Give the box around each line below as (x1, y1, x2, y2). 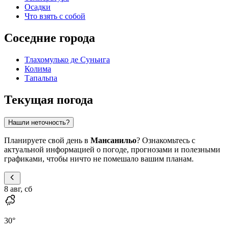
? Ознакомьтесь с (136, 135, 195, 145)
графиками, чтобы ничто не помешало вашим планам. (4, 154, 194, 163)
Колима (25, 64, 51, 74)
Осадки (25, 3, 51, 12)
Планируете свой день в (4, 135, 90, 145)
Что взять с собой (25, 12, 85, 21)
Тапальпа (25, 74, 57, 83)
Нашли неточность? (8, 118, 70, 126)
